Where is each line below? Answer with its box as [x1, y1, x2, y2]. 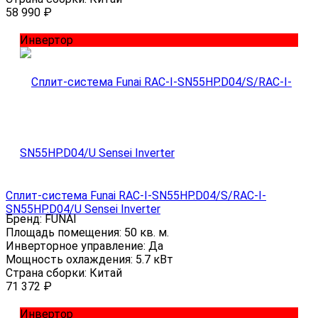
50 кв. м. [124, 225, 169, 239]
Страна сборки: [6, 265, 89, 280]
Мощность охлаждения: [6, 252, 136, 266]
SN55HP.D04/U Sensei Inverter [6, 202, 160, 216]
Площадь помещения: [6, 225, 124, 239]
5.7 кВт [136, 252, 173, 266]
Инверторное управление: [6, 238, 148, 253]
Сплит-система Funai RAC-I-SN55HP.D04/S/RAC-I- [6, 188, 266, 202]
